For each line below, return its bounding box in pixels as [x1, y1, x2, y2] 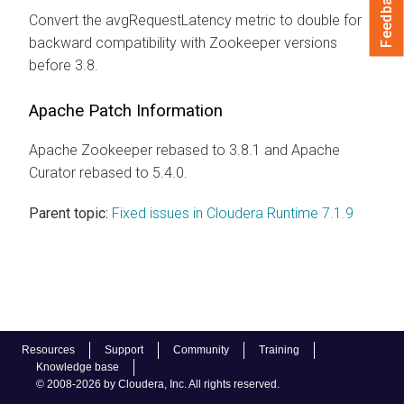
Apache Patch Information [29, 100, 223, 121]
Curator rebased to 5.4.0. [29, 163, 188, 181]
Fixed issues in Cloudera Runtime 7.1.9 [112, 204, 353, 222]
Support [105, 344, 143, 356]
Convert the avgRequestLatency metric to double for [29, 11, 362, 29]
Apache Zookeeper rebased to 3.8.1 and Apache [29, 141, 340, 159]
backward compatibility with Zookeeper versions [29, 33, 337, 51]
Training [259, 344, 299, 356]
